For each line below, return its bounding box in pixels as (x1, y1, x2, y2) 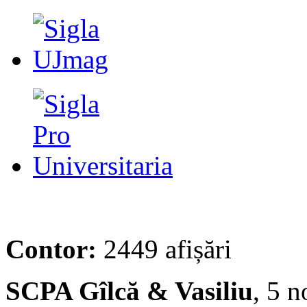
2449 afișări (97, 234, 232, 264)
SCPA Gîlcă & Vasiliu (5, 275, 253, 306)
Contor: (5, 234, 97, 264)
